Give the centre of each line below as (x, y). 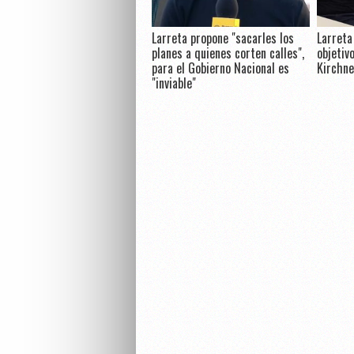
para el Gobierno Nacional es (220, 68)
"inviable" (173, 83)
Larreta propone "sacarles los (222, 38)
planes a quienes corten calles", (228, 53)
